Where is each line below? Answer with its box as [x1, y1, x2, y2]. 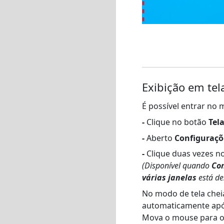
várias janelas [142, 172, 196, 183]
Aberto [144, 132, 174, 143]
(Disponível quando [142, 160, 211, 171]
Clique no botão [144, 116, 208, 127]
